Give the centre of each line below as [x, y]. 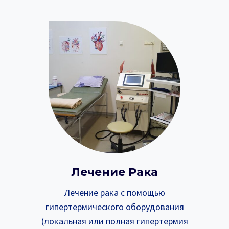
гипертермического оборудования [114, 207]
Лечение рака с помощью [114, 192]
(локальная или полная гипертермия [114, 221]
